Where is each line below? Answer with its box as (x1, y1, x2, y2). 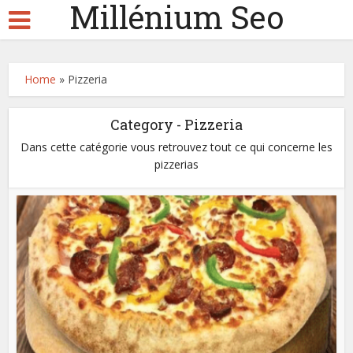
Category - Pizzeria (110, 115, 243, 134)
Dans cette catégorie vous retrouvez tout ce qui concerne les (20, 139, 333, 154)
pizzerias (154, 157, 199, 172)
